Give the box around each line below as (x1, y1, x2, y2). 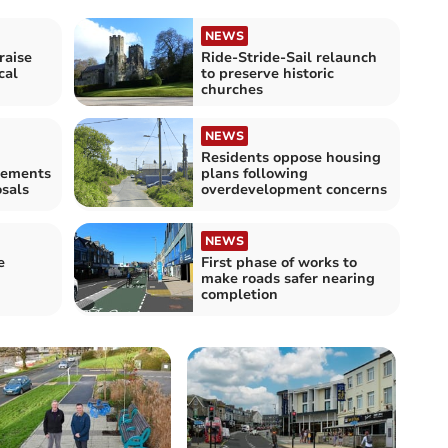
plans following (201, 163, 308, 183)
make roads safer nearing (201, 269, 375, 289)
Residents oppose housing (201, 147, 381, 167)
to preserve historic (201, 63, 334, 83)
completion (201, 285, 278, 305)
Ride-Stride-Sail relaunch (201, 47, 377, 67)
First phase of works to (201, 253, 357, 273)
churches (201, 79, 263, 99)
